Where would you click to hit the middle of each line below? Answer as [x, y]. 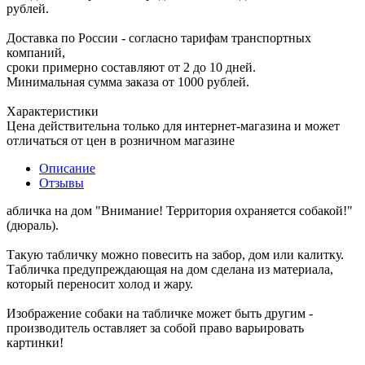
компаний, [36, 52]
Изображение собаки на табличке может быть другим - [160, 313]
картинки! [35, 342]
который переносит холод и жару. [100, 284]
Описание [67, 168]
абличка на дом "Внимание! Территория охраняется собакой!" [180, 210]
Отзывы [62, 182]
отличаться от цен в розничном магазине [121, 140]
